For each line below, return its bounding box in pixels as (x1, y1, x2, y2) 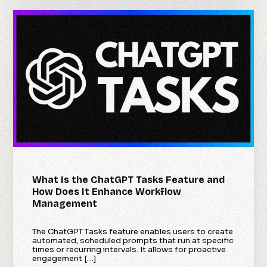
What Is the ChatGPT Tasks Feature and (32, 173, 225, 185)
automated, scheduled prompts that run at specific (32, 235, 234, 246)
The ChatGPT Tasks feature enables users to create (32, 226, 234, 237)
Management (32, 197, 98, 209)
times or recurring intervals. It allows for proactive (32, 244, 226, 254)
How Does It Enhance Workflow (32, 185, 182, 197)
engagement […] (32, 253, 97, 263)
